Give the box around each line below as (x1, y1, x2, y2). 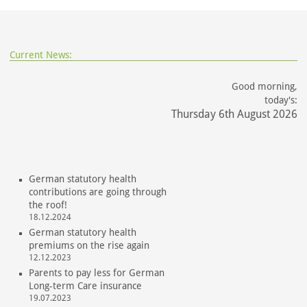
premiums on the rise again (28, 239, 149, 251)
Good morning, (232, 80, 298, 92)
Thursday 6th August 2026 (171, 107, 298, 121)
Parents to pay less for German (28, 267, 164, 278)
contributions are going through (28, 186, 167, 197)
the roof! (28, 199, 67, 210)
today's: (265, 94, 298, 106)
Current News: (10, 49, 73, 60)
